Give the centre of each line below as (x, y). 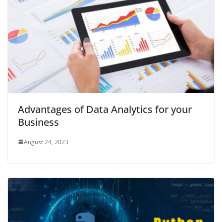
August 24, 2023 (46, 142)
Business (38, 122)
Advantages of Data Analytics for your (105, 109)
